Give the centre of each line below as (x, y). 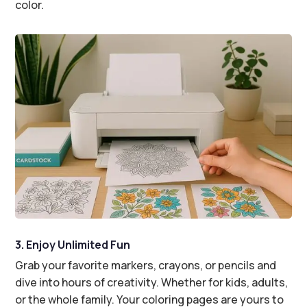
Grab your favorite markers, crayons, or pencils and (146, 265)
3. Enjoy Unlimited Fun (73, 244)
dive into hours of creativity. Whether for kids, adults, (152, 282)
